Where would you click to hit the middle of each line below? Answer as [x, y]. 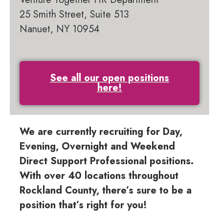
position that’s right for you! [85, 205]
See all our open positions [109, 78]
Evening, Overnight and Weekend [97, 147]
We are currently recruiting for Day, [101, 132]
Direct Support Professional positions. [107, 161]
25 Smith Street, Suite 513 [74, 15]
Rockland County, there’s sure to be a [106, 191]
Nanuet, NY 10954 [60, 29]
